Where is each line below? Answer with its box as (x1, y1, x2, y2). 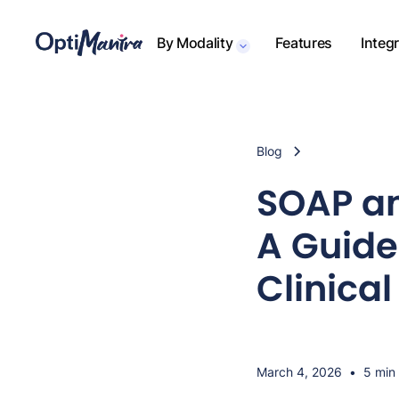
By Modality (157, 34, 233, 52)
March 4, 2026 (256, 364, 342, 379)
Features (275, 34, 332, 52)
